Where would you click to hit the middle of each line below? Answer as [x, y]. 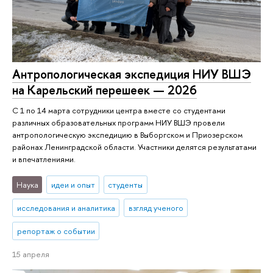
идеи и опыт [73, 185]
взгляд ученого [156, 208]
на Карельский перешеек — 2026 [105, 90]
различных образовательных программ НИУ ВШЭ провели [119, 122]
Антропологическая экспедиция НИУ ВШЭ [132, 74]
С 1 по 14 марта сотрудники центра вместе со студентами [119, 110]
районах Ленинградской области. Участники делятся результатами [134, 147]
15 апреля [31, 254]
